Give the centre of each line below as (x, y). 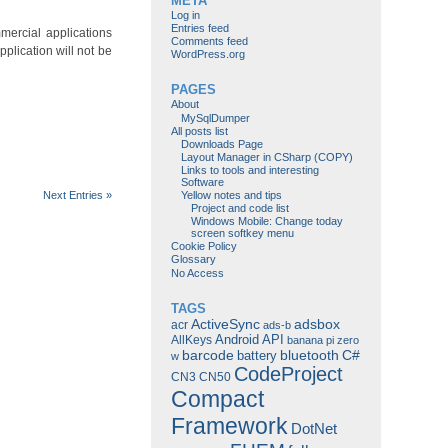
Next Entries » (77, 195)
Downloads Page (221, 143)
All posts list (199, 130)
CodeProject (288, 373)
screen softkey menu (242, 233)
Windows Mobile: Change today (266, 221)
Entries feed (199, 28)
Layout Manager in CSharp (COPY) (266, 156)
